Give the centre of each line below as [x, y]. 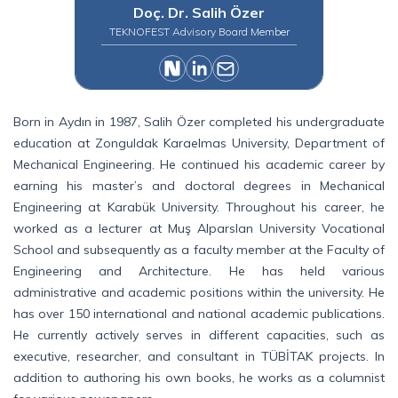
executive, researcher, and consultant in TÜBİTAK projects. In [199, 356]
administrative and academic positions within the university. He [199, 292]
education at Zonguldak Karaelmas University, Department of [199, 143]
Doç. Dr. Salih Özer [199, 12]
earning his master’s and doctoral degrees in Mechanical [199, 186]
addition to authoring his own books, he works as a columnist [199, 378]
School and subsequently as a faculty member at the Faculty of [199, 250]
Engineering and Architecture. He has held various [199, 271]
